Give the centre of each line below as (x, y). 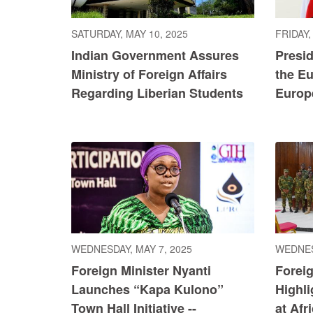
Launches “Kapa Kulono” (147, 290)
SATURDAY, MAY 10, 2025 (130, 33)
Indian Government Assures (155, 55)
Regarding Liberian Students (157, 93)
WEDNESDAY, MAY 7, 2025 (132, 249)
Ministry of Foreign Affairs (149, 74)
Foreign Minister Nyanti (141, 271)
